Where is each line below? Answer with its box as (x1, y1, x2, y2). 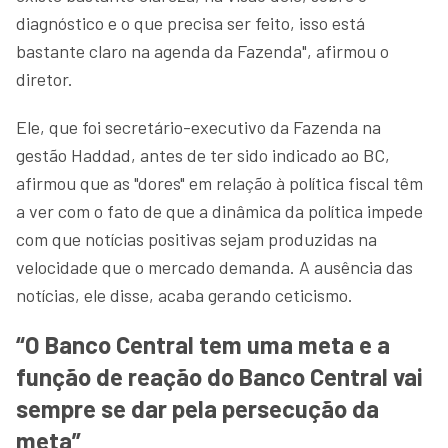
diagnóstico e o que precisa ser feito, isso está (16, 11, 365, 34)
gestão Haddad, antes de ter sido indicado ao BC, (16, 143, 390, 166)
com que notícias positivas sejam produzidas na (16, 227, 377, 250)
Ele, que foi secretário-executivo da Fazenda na (16, 115, 381, 138)
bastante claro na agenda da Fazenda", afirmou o (16, 39, 389, 62)
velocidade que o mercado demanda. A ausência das (16, 255, 413, 278)
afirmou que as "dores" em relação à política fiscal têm (16, 171, 423, 194)
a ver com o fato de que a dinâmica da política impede (16, 199, 423, 222)
